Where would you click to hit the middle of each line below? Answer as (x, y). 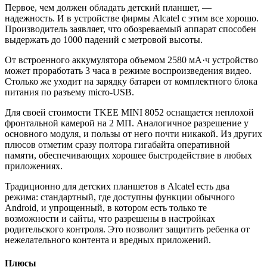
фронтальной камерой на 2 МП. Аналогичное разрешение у (127, 123)
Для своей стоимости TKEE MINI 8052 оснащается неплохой (129, 112)
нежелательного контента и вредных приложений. (108, 240)
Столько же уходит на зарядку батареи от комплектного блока (131, 81)
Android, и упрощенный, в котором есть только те (106, 208)
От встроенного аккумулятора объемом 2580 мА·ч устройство (131, 60)
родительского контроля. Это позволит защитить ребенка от (127, 229)
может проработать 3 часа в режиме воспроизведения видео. (128, 71)
